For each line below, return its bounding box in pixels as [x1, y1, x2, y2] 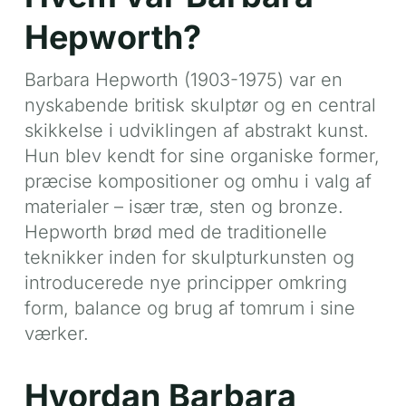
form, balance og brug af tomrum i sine [24, 296, 355, 319]
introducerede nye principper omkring [24, 271, 347, 294]
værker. [24, 322, 89, 344]
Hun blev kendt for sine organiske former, [24, 144, 380, 167]
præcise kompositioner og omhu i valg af [24, 169, 372, 192]
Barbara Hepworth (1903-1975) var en [24, 68, 343, 91]
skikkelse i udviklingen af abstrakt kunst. [24, 119, 369, 141]
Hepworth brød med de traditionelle [24, 220, 327, 243]
